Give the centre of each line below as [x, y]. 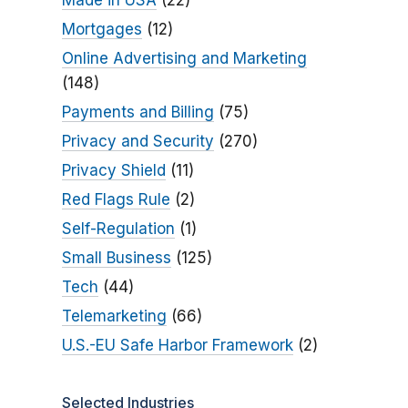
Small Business [116, 258]
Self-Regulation [118, 229]
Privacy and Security [138, 142]
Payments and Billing [138, 112]
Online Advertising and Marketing [184, 59]
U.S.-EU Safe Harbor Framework [177, 346]
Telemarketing [114, 316]
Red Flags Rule [116, 200]
